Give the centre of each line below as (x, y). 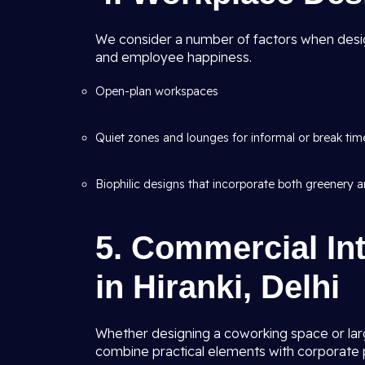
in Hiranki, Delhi (218, 287)
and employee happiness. (174, 57)
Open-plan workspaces (157, 91)
